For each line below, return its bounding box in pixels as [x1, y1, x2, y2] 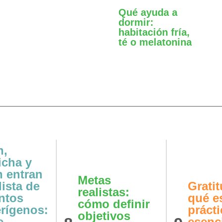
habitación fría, [118, 26, 190, 38]
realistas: [78, 185, 129, 199]
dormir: [118, 16, 154, 28]
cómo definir [78, 197, 150, 211]
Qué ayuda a [118, 6, 177, 18]
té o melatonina [118, 36, 192, 48]
